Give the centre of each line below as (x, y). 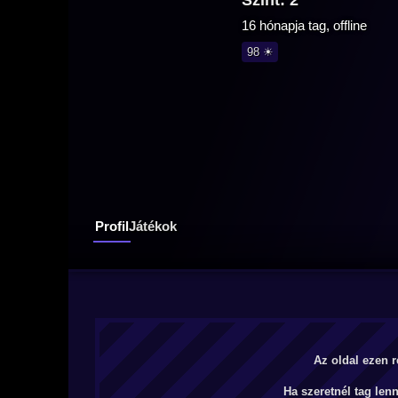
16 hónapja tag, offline (304, 25)
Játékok (153, 226)
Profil (112, 226)
